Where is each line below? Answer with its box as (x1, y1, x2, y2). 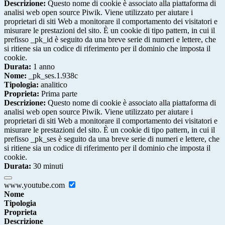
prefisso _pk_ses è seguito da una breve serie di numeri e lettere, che (4, 134, 219, 143)
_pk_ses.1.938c (27, 71, 78, 80)
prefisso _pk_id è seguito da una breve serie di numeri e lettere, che (4, 35, 216, 44)
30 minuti (31, 161, 63, 170)
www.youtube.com (4, 180, 67, 189)
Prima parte (39, 89, 77, 98)
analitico (39, 80, 67, 89)
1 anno (31, 62, 55, 71)
